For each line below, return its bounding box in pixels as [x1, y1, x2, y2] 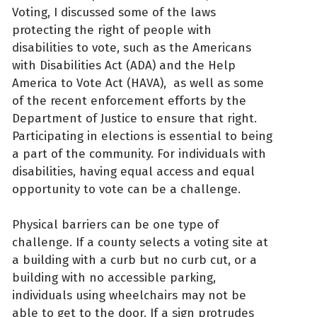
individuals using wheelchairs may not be [12, 288, 246, 304]
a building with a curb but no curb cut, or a [12, 253, 257, 268]
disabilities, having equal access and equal [12, 163, 255, 179]
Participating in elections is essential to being [12, 128, 272, 144]
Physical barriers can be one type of [12, 217, 219, 233]
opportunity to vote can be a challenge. [12, 181, 241, 197]
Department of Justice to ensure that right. [12, 110, 257, 126]
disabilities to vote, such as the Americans [12, 40, 251, 55]
